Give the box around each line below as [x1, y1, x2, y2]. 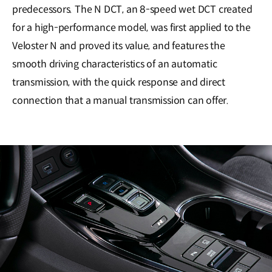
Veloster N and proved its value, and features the [12, 39, 225, 52]
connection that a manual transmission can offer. [12, 93, 229, 107]
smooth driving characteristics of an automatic [12, 57, 217, 70]
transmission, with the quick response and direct [12, 75, 225, 89]
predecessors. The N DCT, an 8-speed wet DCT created [12, 2, 253, 16]
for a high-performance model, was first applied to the [12, 21, 251, 34]
